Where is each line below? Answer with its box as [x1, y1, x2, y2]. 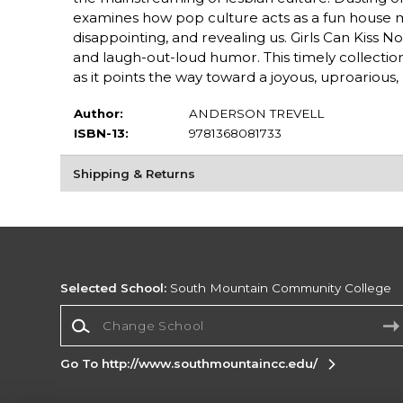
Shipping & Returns [72, 166, 195, 181]
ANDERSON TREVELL [188, 105, 324, 121]
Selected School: [60, 281, 167, 296]
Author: [73, 105, 123, 121]
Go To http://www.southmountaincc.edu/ [60, 356, 318, 372]
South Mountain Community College [166, 281, 392, 296]
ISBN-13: [73, 125, 129, 140]
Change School [59, 305, 155, 320]
